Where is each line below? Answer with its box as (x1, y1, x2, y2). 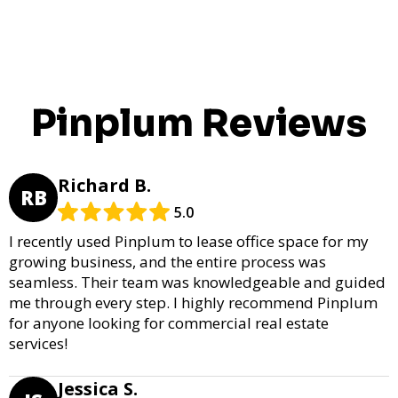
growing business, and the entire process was (9, 251, 326, 272)
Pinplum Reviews (31, 99, 367, 147)
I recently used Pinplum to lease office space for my (9, 230, 369, 251)
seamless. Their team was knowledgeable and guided (9, 271, 386, 292)
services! (9, 332, 68, 354)
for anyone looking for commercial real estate (9, 312, 329, 333)
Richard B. (58, 172, 151, 197)
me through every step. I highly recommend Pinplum (9, 291, 378, 313)
